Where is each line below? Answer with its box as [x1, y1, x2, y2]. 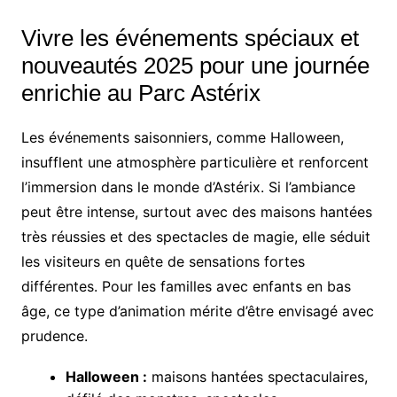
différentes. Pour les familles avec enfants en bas [20, 276, 351, 295]
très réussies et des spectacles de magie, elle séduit [20, 227, 370, 245]
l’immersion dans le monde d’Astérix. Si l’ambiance [20, 177, 355, 196]
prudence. [20, 326, 88, 345]
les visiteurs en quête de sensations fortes [20, 252, 305, 270]
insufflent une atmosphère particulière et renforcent [20, 152, 369, 171]
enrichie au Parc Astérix [20, 79, 261, 106]
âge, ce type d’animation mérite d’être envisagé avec [20, 301, 374, 320]
